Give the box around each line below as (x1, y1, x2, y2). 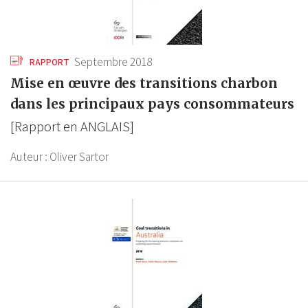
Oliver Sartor (49, 149, 109, 165)
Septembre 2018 (74, 54, 153, 70)
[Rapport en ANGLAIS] (10, 118, 134, 136)
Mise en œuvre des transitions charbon (10, 75, 278, 92)
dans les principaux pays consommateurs (10, 96, 294, 113)
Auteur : (10, 149, 49, 165)
